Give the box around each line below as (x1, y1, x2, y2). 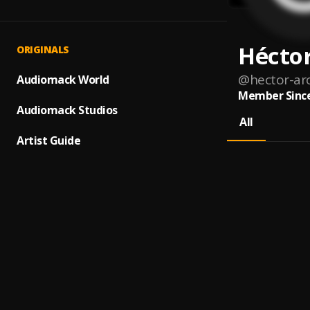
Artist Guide (17, 133, 80, 148)
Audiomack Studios (17, 102, 118, 118)
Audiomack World (17, 72, 109, 87)
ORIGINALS (17, 43, 69, 56)
